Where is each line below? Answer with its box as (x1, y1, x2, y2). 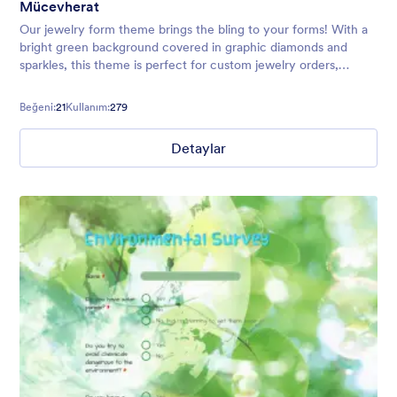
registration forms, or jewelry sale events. (19, 74, 250, 91)
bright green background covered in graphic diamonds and (19, 39, 347, 56)
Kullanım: (66, 100, 110, 114)
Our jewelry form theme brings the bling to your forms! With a (19, 21, 368, 38)
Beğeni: (19, 100, 56, 114)
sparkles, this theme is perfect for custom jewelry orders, (19, 57, 339, 74)
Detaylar (171, 139, 226, 158)
